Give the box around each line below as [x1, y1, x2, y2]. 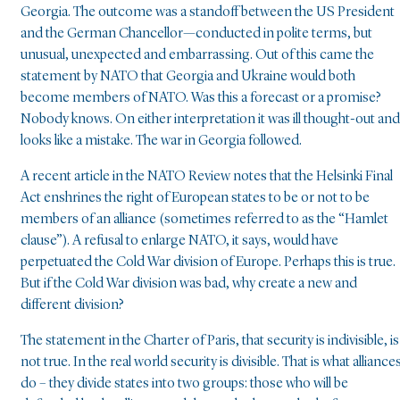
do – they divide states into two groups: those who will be [21, 377, 348, 392]
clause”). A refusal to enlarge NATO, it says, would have [21, 234, 338, 249]
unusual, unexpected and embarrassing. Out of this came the [21, 48, 374, 63]
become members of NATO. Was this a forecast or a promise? [21, 91, 381, 106]
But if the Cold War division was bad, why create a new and [21, 277, 357, 292]
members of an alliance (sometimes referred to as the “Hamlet [21, 212, 388, 228]
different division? [21, 298, 124, 313]
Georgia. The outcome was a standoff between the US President [21, 5, 395, 21]
